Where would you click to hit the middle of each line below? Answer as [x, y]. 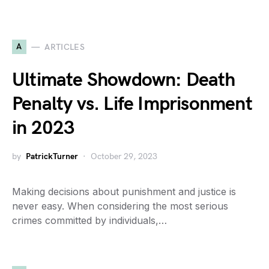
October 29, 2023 [124, 156]
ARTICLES [65, 47]
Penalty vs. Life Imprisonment [132, 104]
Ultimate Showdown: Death [123, 80]
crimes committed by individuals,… [89, 220]
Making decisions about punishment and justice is [124, 192]
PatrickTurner [52, 156]
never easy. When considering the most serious [120, 206]
